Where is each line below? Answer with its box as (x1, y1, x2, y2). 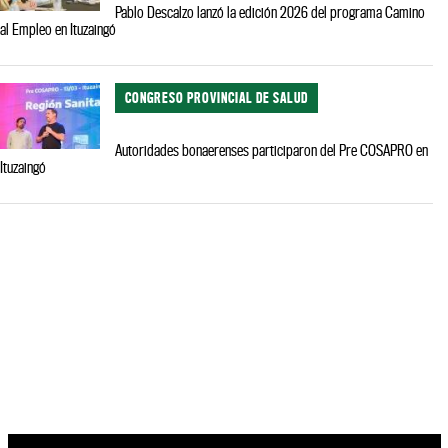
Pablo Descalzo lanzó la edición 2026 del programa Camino (115, 2, 425, 21)
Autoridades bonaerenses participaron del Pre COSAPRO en (115, 141, 428, 160)
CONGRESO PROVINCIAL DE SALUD (125, 89, 308, 107)
